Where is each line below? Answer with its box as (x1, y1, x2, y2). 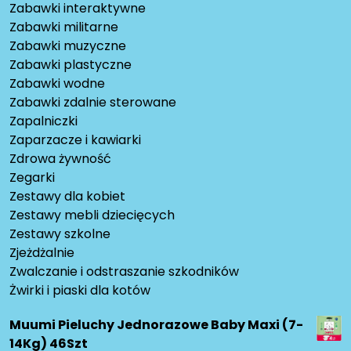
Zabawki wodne (9, 74, 105, 93)
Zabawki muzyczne (9, 37, 126, 56)
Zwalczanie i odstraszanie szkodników (9, 262, 239, 281)
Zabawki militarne (9, 18, 118, 37)
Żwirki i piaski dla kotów (9, 281, 150, 300)
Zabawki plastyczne (9, 56, 132, 74)
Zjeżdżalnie (9, 244, 74, 262)
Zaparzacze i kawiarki (9, 131, 141, 150)
